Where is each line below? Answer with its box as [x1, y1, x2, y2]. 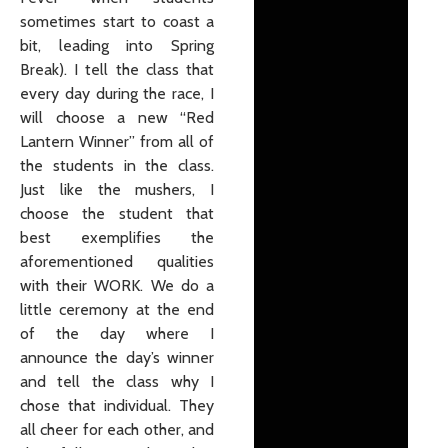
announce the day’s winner [20, 347, 214, 367]
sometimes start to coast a [20, 11, 214, 31]
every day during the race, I [20, 83, 214, 103]
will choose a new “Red [20, 107, 214, 127]
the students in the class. [20, 155, 214, 175]
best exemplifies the [20, 227, 214, 247]
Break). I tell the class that [20, 59, 214, 79]
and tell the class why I [20, 371, 214, 391]
